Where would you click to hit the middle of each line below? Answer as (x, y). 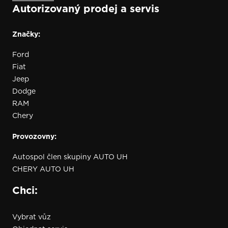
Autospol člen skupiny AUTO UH (70, 156)
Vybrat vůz (32, 217)
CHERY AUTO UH (43, 169)
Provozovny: (34, 136)
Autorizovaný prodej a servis (86, 9)
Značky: (26, 34)
